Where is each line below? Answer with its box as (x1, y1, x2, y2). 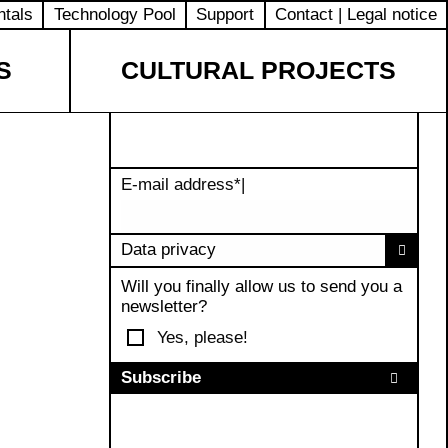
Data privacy (120, 240, 216, 260)
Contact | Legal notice (274, 4, 437, 24)
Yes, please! (157, 327, 249, 347)
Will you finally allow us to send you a (120, 277, 402, 297)
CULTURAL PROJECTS (120, 56, 396, 85)
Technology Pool (53, 4, 176, 24)
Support (196, 4, 255, 24)
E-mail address (120, 174, 234, 194)
